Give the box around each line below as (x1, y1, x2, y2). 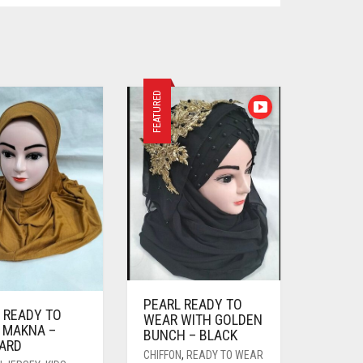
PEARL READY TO (143, 295, 242, 313)
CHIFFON (143, 348, 181, 361)
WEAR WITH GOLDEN (143, 310, 263, 328)
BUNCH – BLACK (143, 326, 237, 344)
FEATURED (150, 89, 163, 133)
